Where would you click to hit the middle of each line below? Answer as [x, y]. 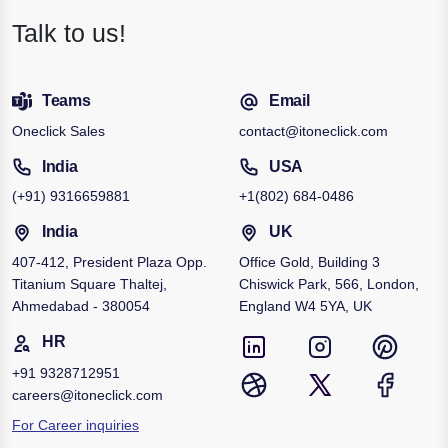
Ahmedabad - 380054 [81, 306]
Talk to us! [69, 32]
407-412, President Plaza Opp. [109, 262]
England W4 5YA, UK [305, 306]
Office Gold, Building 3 [309, 262]
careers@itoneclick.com [87, 394]
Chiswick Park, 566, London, [329, 284]
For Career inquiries [75, 424]
